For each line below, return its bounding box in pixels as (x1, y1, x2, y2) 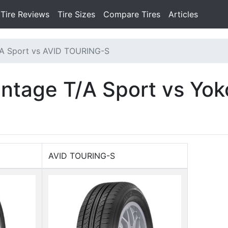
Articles (168, 9, 198, 19)
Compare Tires (103, 9, 160, 19)
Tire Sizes (58, 9, 95, 19)
